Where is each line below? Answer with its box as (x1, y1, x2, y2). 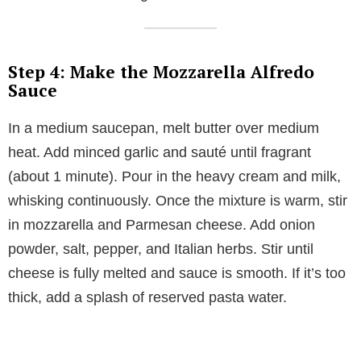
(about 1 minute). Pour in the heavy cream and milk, (8, 168, 341, 185)
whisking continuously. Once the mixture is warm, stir (8, 192, 347, 209)
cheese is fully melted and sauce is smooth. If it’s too (8, 264, 346, 281)
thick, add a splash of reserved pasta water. (8, 288, 287, 305)
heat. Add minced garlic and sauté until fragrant (8, 143, 311, 160)
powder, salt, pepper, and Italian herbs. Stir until (8, 240, 313, 257)
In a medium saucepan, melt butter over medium (8, 119, 319, 136)
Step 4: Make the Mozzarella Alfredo (8, 60, 314, 83)
